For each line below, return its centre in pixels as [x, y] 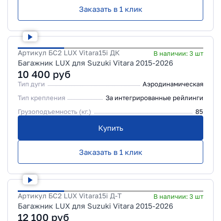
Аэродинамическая [173, 84]
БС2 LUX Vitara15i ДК [84, 53]
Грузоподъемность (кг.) [55, 111]
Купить [110, 128]
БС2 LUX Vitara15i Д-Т [85, 196]
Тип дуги [31, 84]
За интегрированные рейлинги [154, 98]
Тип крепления [41, 98]
